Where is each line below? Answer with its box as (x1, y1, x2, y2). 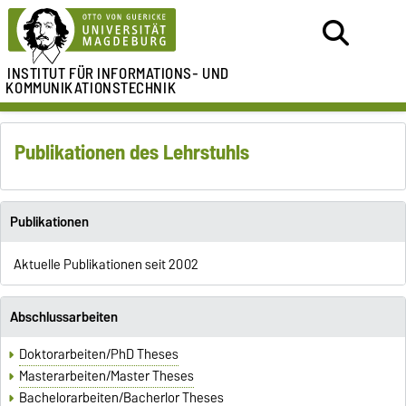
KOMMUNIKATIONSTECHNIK (5, 75, 177, 101)
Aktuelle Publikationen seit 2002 (13, 254, 198, 276)
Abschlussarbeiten (9, 305, 118, 328)
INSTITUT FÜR (7, 61, 94, 86)
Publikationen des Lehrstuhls (14, 134, 250, 169)
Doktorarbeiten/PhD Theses (19, 343, 179, 366)
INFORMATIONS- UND (97, 61, 229, 86)
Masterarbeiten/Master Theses (19, 365, 195, 388)
